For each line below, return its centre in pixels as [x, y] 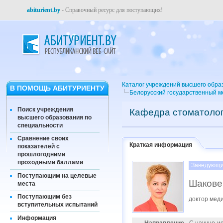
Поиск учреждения [45, 109]
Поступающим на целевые [57, 175]
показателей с [39, 147]
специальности [40, 125]
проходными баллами [50, 163]
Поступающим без [45, 197]
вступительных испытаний [57, 205]
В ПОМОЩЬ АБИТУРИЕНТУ [57, 88]
